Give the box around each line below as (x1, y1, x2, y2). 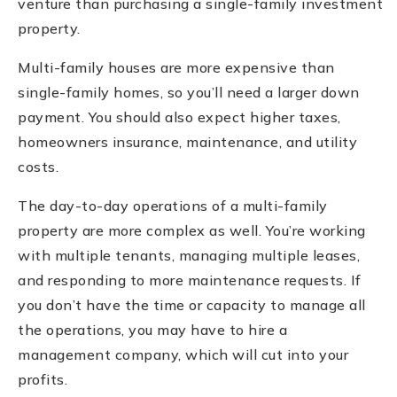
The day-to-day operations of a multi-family (18, 196, 328, 214)
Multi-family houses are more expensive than (18, 58, 335, 76)
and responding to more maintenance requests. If (18, 270, 362, 289)
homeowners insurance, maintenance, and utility (18, 132, 357, 151)
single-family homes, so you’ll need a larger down (18, 82, 360, 101)
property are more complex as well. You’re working (18, 221, 366, 239)
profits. (18, 370, 67, 388)
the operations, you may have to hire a (18, 320, 287, 339)
